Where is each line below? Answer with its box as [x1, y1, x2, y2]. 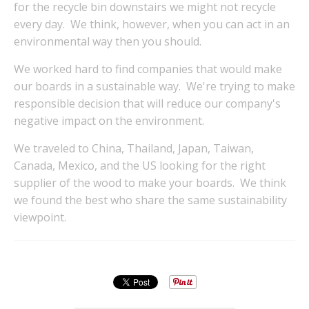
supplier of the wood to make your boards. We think [14, 175, 286, 190]
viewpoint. [14, 210, 66, 225]
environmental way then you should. [14, 34, 201, 49]
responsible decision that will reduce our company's [14, 96, 281, 111]
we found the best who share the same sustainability [14, 192, 287, 208]
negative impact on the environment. [14, 113, 204, 128]
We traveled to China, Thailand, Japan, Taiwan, [14, 141, 254, 156]
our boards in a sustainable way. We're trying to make [14, 79, 295, 94]
